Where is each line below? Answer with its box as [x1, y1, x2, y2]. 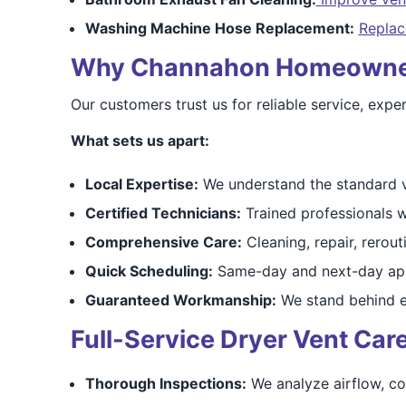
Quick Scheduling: [84, 262, 213, 280]
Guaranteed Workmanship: [84, 291, 276, 309]
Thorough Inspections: [84, 374, 246, 392]
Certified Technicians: [84, 204, 241, 222]
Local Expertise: [84, 175, 198, 193]
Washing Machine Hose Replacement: [84, 19, 354, 37]
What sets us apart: [70, 131, 209, 150]
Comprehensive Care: [84, 233, 242, 251]
